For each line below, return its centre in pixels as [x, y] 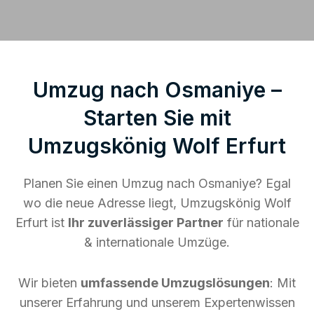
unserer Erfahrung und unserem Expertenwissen [157, 302]
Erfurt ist [41, 222]
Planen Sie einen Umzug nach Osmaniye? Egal [157, 183]
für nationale [261, 222]
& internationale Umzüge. [157, 242]
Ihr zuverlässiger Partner [145, 222]
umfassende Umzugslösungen [175, 282]
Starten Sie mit [157, 117]
